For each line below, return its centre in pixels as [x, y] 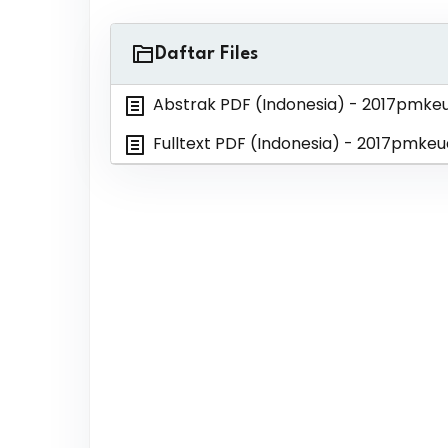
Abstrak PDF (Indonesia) [248, 104]
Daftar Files [206, 54]
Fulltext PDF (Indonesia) [246, 143]
